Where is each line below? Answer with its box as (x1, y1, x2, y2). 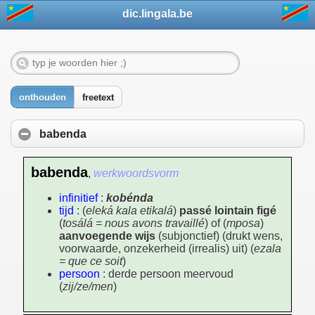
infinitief (59, 192, 98, 205)
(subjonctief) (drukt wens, (155, 230, 283, 243)
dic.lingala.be (122, 7, 193, 20)
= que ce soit (59, 255, 122, 268)
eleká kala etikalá (86, 205, 173, 217)
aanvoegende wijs (59, 230, 155, 243)
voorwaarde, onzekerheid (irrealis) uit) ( (59, 243, 254, 255)
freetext (82, 93, 114, 103)
